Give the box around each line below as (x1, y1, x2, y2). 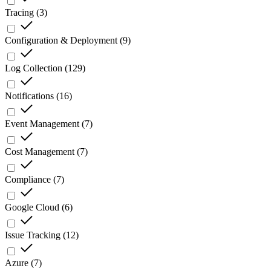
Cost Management (5, 146, 74, 157)
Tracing (5, 7, 34, 18)
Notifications (5, 91, 54, 102)
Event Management (5, 119, 79, 129)
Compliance (5, 174, 51, 185)
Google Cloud (5, 202, 59, 213)
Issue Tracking (5, 230, 60, 241)
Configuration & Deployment (5, 35, 117, 46)
